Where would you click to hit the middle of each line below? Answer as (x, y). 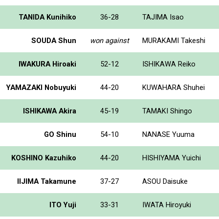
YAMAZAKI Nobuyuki (41, 87)
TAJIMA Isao (163, 17)
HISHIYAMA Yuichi (172, 158)
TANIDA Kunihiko (47, 17)
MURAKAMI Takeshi (174, 40)
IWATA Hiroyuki (167, 205)
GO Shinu (60, 134)
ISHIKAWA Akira (50, 111)
